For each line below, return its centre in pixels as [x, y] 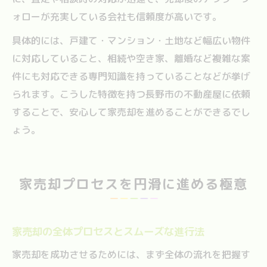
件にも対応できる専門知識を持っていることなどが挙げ [131, 76]
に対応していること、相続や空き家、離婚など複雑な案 [131, 58]
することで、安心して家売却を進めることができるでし [131, 112]
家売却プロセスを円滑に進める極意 [133, 184]
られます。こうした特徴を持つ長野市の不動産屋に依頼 [131, 94]
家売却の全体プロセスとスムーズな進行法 [108, 231]
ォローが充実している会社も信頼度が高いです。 [117, 16]
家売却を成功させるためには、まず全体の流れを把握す [131, 254]
